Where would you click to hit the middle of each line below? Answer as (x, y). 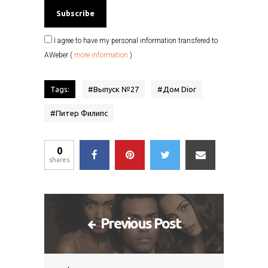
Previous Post (141, 223)
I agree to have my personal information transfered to (135, 40)
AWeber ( (59, 55)
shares (59, 159)
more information (101, 55)
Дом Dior (179, 89)
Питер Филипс (82, 113)
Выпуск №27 (116, 89)
